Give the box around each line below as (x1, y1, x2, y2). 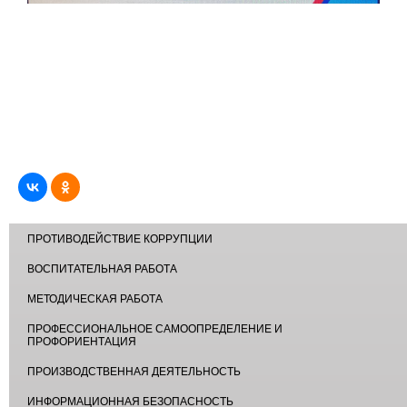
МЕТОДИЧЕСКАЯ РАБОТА (27, 292, 163, 305)
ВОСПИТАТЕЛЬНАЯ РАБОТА (27, 262, 177, 275)
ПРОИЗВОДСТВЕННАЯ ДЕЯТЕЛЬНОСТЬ (27, 364, 241, 378)
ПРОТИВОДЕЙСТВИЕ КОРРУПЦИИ (27, 232, 213, 245)
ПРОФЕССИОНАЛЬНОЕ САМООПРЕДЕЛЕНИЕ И (27, 322, 283, 335)
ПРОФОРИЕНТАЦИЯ (27, 334, 136, 348)
